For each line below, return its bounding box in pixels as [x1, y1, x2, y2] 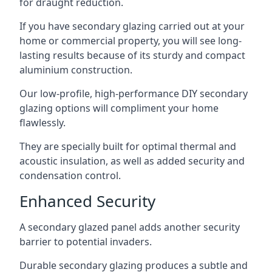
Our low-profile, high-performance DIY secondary [19, 86, 248, 100]
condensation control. [19, 168, 121, 182]
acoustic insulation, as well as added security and [19, 154, 245, 168]
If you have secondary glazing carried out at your [19, 19, 245, 33]
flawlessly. [19, 115, 66, 129]
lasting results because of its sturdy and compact [19, 48, 245, 62]
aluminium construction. [19, 63, 132, 76]
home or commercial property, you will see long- [19, 33, 242, 47]
